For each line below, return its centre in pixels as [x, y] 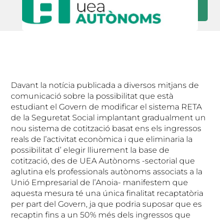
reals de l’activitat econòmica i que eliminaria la [102, 139]
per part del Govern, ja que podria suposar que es [107, 204]
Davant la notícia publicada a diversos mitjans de [105, 85]
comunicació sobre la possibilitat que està [92, 96]
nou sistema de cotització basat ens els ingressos [106, 129]
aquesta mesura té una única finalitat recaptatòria [107, 193]
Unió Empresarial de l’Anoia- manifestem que [100, 183]
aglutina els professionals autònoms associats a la [107, 172]
